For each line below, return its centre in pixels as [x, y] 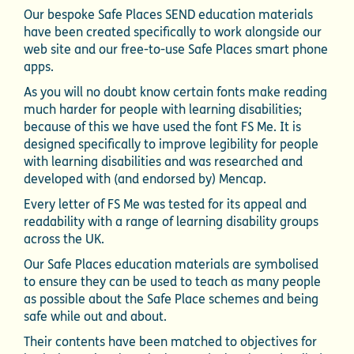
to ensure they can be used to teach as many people [172, 282]
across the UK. [64, 239]
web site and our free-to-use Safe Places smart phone [176, 50]
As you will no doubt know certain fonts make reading [175, 92]
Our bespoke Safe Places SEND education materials [168, 15]
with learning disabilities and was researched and [163, 162]
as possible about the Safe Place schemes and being [171, 299]
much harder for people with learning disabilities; [163, 110]
